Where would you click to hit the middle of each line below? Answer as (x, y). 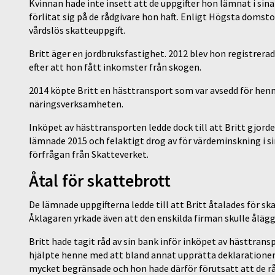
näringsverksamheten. (76, 104)
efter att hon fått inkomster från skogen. (115, 67)
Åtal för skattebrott (100, 180)
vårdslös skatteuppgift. (77, 30)
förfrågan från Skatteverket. (89, 154)
